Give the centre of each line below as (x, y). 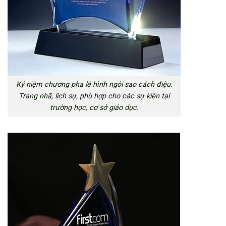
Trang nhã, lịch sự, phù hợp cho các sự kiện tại (94, 96)
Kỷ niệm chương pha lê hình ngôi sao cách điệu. (94, 85)
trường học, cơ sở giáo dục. (94, 108)
